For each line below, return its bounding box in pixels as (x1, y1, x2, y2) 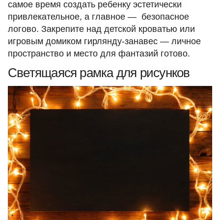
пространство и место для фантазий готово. (8, 49, 190, 59)
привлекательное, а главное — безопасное (8, 12, 189, 22)
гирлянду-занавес (84, 36, 158, 47)
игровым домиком (8, 36, 84, 47)
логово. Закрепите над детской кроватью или (8, 24, 195, 34)
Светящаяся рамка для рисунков (8, 65, 190, 81)
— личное (158, 36, 201, 47)
